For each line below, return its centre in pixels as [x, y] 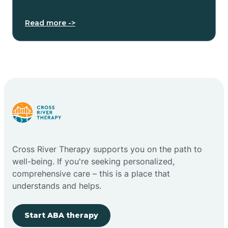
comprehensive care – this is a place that [91, 173]
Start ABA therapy [61, 215]
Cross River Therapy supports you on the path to [107, 149]
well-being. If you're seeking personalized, [93, 161]
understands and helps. [57, 186]
